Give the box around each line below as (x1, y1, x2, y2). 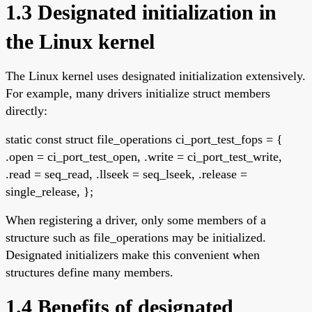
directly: (6, 103, 47, 118)
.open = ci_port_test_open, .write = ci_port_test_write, (6, 149, 282, 164)
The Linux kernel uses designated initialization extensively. (6, 68, 306, 83)
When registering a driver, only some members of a (6, 212, 266, 227)
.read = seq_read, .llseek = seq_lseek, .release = (6, 166, 247, 181)
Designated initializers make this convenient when (6, 247, 260, 262)
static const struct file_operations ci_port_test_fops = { (6, 132, 283, 146)
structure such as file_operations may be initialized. (6, 230, 266, 244)
